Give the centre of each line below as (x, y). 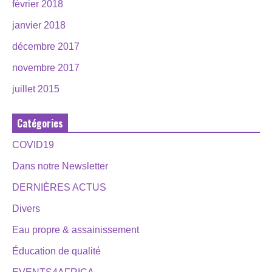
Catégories (40, 124)
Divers (26, 209)
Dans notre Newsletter (60, 166)
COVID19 (33, 145)
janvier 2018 (39, 25)
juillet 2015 (36, 89)
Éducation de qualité (56, 251)
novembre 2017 (46, 68)
